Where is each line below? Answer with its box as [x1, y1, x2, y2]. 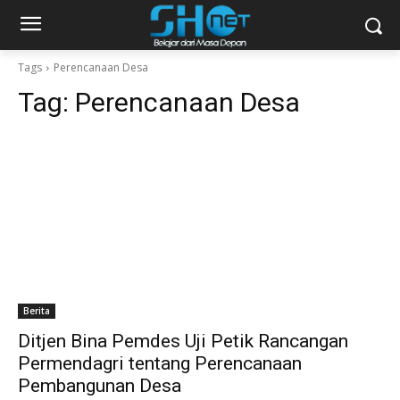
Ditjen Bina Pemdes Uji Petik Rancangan [18, 330, 348, 352]
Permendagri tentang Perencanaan [18, 353, 302, 374]
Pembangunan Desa [18, 375, 181, 396]
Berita [23, 304, 50, 317]
